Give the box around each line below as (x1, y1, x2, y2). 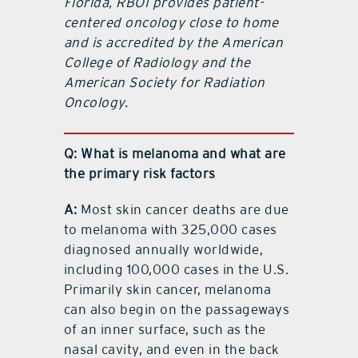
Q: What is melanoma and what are (63, 145, 286, 161)
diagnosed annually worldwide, (63, 241, 264, 257)
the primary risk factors (63, 165, 216, 181)
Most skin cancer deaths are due (77, 201, 289, 217)
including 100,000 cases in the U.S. (63, 261, 289, 277)
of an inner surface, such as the (63, 320, 266, 337)
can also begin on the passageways (63, 300, 290, 317)
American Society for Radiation (63, 74, 265, 90)
